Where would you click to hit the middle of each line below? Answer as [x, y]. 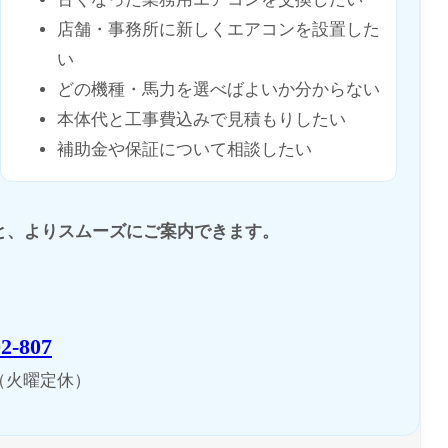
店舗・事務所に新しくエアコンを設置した [218, 30]
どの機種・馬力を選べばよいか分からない [218, 90]
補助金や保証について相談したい [184, 150]
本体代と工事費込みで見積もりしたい [201, 120]
